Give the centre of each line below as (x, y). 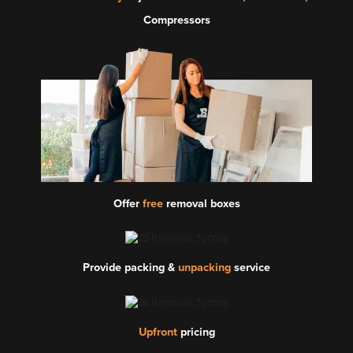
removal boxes (201, 203)
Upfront (158, 332)
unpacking (204, 268)
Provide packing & (130, 268)
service (251, 268)
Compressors (176, 20)
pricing (196, 332)
